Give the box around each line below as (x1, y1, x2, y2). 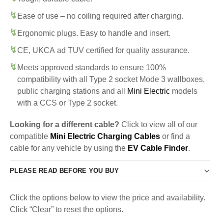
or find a (160, 132, 190, 140)
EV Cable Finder (128, 143, 188, 152)
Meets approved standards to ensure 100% (17, 63, 166, 72)
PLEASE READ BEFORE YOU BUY (10, 167, 119, 175)
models (170, 86, 197, 95)
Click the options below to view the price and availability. (10, 193, 205, 202)
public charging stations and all (17, 86, 127, 95)
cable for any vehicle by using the (10, 143, 128, 152)
